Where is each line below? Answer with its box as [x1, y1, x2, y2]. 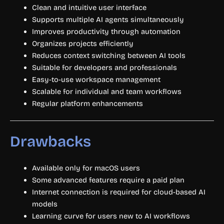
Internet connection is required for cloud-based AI [31, 187, 205, 196]
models [31, 199, 57, 208]
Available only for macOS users [31, 163, 140, 172]
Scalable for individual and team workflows [31, 87, 181, 96]
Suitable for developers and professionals [31, 63, 177, 72]
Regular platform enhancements [31, 99, 143, 108]
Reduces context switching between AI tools [31, 51, 185, 60]
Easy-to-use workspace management [31, 75, 160, 84]
